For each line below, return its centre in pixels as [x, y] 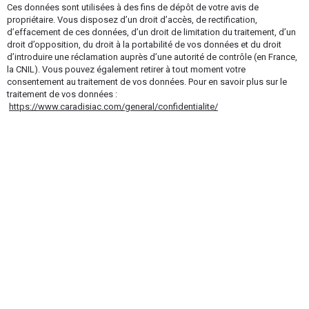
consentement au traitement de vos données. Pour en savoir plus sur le [147, 82]
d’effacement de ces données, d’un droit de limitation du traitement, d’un [151, 32]
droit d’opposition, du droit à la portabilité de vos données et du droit [144, 44]
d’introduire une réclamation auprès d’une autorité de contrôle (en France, [152, 57]
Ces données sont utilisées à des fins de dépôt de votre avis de [133, 7]
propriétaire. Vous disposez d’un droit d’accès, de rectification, [132, 20]
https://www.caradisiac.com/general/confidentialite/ [113, 107]
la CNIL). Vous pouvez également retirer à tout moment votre [126, 69]
